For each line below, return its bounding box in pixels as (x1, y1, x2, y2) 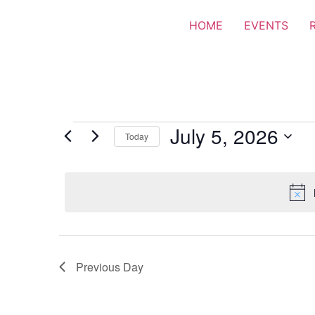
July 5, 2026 (170, 122, 278, 150)
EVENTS (243, 18, 288, 32)
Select (169, 148, 202, 162)
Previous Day (76, 259, 143, 275)
